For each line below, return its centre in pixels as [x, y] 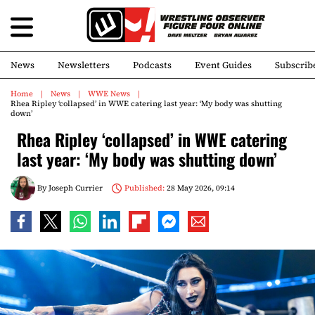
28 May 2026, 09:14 [199, 188]
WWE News [109, 94]
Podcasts [152, 65]
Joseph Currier [76, 188]
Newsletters [84, 65]
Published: [144, 188]
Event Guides [223, 65]
